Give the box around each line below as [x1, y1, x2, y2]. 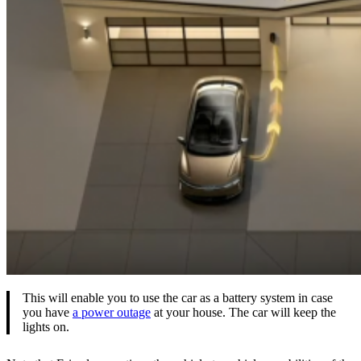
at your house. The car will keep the [151, 305, 336, 320]
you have [23, 305, 73, 320]
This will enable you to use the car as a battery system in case [23, 291, 333, 305]
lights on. [23, 320, 69, 334]
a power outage [73, 305, 151, 320]
